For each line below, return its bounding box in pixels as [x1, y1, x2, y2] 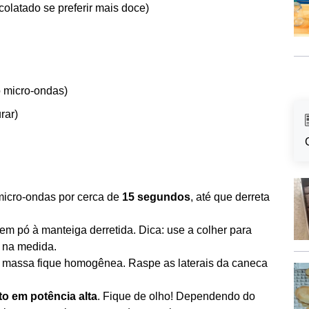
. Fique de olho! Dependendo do [97, 290, 255, 302]
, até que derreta [190, 191, 270, 203]
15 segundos [122, 191, 190, 203]
